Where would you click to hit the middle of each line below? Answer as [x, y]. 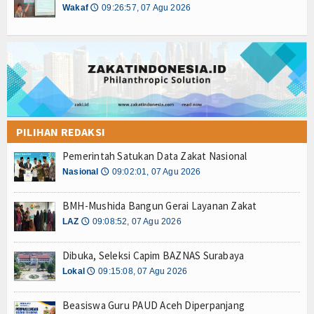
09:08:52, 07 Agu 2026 [137, 221]
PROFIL [35, 122]
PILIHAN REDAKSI [61, 131]
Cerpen [36, 302]
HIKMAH [36, 242]
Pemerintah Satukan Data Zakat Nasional [155, 156]
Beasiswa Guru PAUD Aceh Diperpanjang [154, 305]
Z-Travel [38, 91]
